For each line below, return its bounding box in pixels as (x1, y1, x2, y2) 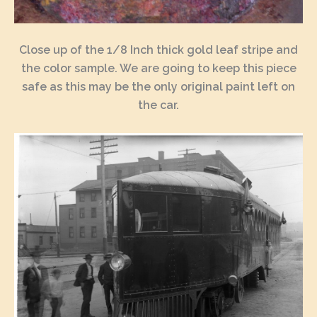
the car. (138, 98, 179, 113)
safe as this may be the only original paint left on (22, 80, 295, 94)
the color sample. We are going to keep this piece (21, 62, 296, 76)
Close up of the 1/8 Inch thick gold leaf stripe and (19, 43, 298, 57)
